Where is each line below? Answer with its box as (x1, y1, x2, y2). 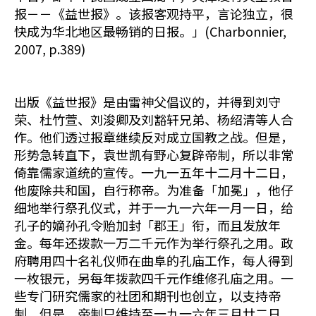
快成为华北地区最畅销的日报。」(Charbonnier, (14, 22, 286, 40)
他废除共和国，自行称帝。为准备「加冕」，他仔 (14, 181, 293, 199)
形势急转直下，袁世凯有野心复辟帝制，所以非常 (14, 145, 293, 164)
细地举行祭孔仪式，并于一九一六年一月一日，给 (14, 198, 293, 217)
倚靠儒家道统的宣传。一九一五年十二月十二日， (14, 163, 293, 181)
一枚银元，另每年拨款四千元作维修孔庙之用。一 (14, 269, 293, 287)
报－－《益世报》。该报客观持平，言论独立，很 (14, 4, 293, 23)
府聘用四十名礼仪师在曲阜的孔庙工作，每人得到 (14, 251, 293, 269)
